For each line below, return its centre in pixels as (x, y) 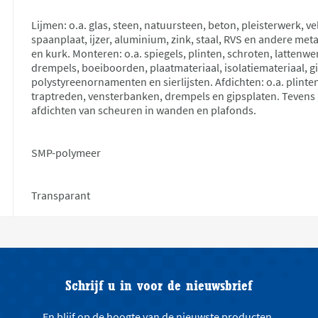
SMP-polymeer (66, 152)
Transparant (61, 195)
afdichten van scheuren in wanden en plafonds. (144, 110)
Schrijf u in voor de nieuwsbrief (159, 285)
